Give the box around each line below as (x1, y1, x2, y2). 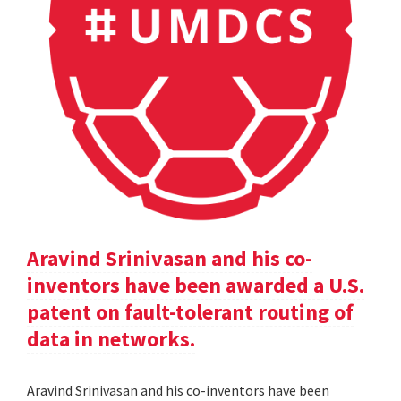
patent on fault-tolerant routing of (27, 298, 354, 327)
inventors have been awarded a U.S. (27, 271, 364, 300)
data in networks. (27, 325, 195, 354)
